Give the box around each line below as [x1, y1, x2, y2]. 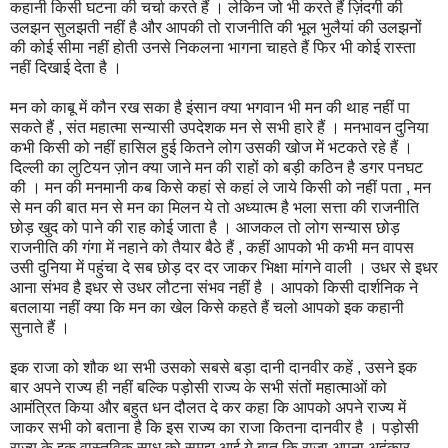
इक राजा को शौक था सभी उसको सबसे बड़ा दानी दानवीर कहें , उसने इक [10, 358, 417, 376]
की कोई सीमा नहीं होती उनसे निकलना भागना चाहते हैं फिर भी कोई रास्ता [10, 38, 416, 56]
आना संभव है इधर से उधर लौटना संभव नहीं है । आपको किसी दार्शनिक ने [10, 278, 418, 296]
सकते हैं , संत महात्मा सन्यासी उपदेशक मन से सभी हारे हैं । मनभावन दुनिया [10, 118, 429, 136]
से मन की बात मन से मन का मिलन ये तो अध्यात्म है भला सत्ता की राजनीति [10, 198, 419, 216]
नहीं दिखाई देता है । [10, 58, 122, 76]
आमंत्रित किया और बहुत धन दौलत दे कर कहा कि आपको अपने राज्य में [10, 398, 406, 416]
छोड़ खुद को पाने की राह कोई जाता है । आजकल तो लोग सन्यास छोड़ [10, 218, 400, 236]
